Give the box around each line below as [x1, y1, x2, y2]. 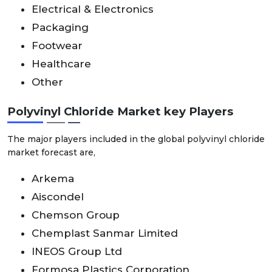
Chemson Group [32, 208, 120, 221]
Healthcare [32, 57, 91, 70]
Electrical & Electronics [32, 2, 154, 15]
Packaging [32, 21, 89, 33]
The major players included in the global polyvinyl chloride [7, 133, 265, 144]
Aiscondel [32, 190, 84, 203]
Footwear [32, 39, 83, 52]
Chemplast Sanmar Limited [32, 226, 178, 239]
